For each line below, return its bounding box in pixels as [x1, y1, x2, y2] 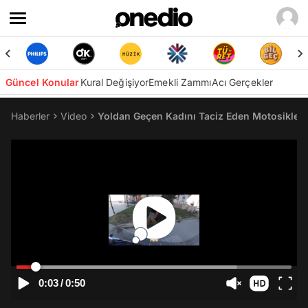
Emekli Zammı [148, 76, 212, 88]
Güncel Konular [5, 76, 80, 88]
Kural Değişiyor [80, 76, 149, 88]
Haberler [11, 110, 49, 122]
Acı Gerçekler [211, 76, 274, 88]
